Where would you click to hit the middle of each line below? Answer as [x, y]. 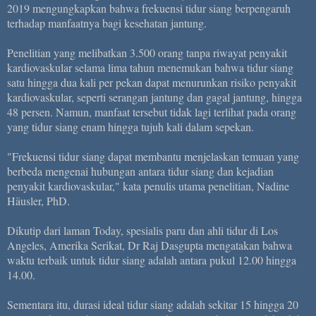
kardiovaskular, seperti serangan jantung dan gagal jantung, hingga [154, 97]
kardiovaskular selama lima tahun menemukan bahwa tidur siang [150, 67]
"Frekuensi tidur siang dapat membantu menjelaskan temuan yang [153, 156]
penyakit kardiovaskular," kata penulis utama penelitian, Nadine [148, 186]
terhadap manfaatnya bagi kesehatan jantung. [109, 23]
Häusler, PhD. [38, 200]
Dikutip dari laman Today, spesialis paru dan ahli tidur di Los [142, 230]
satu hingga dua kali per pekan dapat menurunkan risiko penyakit [152, 82]
